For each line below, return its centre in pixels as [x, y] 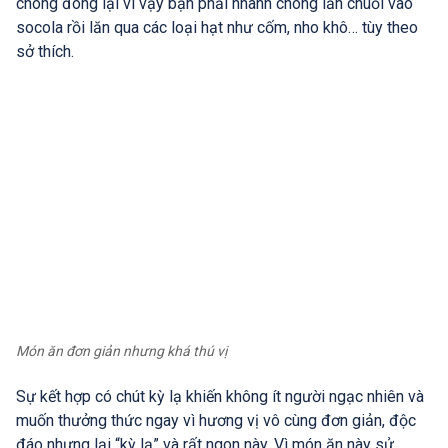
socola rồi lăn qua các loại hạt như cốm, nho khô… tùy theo [217, 27]
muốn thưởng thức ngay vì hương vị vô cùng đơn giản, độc [216, 421]
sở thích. [45, 51]
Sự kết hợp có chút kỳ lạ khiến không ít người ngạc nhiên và [220, 397]
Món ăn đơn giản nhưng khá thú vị [121, 351]
